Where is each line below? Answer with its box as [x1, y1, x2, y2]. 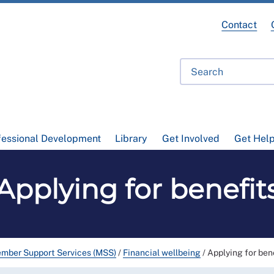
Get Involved [161, 133, 220, 144]
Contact [221, 19, 257, 31]
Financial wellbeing [123, 248, 201, 257]
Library [115, 133, 148, 144]
